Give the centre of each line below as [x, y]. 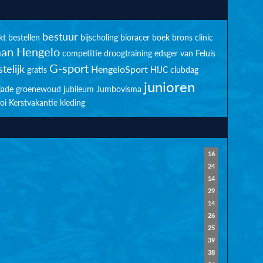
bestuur [60, 36]
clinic [204, 37]
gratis [37, 70]
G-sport [69, 68]
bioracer [135, 37]
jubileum [79, 89]
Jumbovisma [119, 89]
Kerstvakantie [33, 102]
